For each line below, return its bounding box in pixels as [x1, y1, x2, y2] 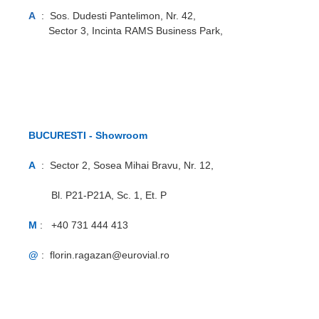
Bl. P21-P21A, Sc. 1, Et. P [28, 189, 167, 202]
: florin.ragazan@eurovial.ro [38, 249, 179, 261]
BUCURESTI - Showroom [28, 130, 159, 142]
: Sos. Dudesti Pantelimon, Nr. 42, [36, 10, 197, 22]
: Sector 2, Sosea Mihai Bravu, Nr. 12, [36, 159, 240, 172]
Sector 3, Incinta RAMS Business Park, [28, 25, 224, 37]
